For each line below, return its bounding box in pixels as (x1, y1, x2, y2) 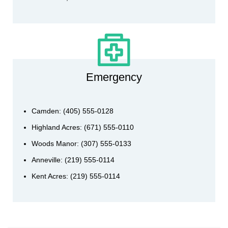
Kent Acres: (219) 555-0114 (32, 172, 120, 180)
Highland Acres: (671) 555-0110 (32, 123, 134, 131)
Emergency (86, 71, 142, 83)
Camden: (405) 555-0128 (32, 107, 113, 115)
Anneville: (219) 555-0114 (32, 156, 115, 164)
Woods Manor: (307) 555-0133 (32, 139, 131, 148)
